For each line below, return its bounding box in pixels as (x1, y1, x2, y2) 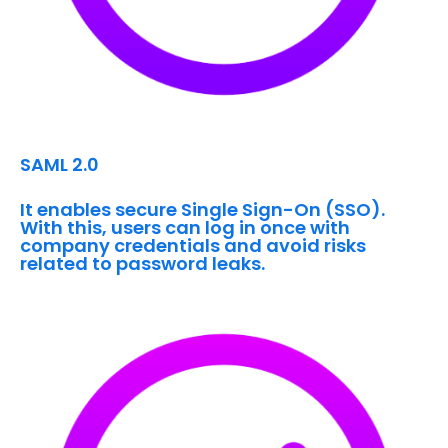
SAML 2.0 (20, 152, 99, 178)
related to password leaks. (20, 251, 265, 277)
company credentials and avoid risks (20, 233, 366, 259)
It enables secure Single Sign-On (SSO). (20, 197, 385, 223)
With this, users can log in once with (20, 215, 350, 241)
